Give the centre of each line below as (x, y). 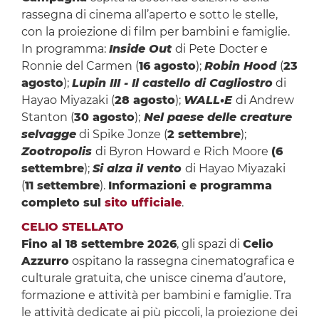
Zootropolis (58, 152)
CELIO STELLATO (72, 227)
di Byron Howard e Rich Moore (183, 152)
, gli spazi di (209, 244)
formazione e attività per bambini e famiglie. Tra (156, 296)
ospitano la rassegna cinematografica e (182, 261)
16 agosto (167, 66)
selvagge (48, 135)
